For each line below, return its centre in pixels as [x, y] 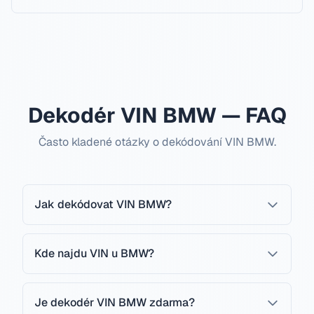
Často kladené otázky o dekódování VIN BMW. [157, 142]
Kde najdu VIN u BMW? [94, 253]
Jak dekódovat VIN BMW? [103, 204]
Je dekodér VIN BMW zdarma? [115, 302]
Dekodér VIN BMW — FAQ [157, 115]
